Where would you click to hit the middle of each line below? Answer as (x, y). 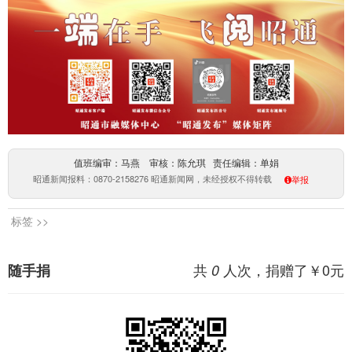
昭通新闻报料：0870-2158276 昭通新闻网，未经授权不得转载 (154, 178)
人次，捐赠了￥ (271, 269)
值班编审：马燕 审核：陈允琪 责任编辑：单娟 (176, 163)
